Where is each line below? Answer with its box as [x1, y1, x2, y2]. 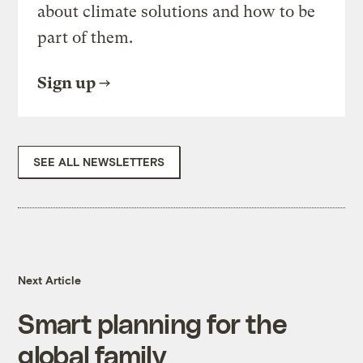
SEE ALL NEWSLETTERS [33, 155, 165, 169]
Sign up [37, 74, 96, 93]
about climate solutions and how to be [37, 2, 316, 22]
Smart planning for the [18, 307, 287, 340]
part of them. [37, 28, 134, 48]
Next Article [18, 273, 82, 288]
